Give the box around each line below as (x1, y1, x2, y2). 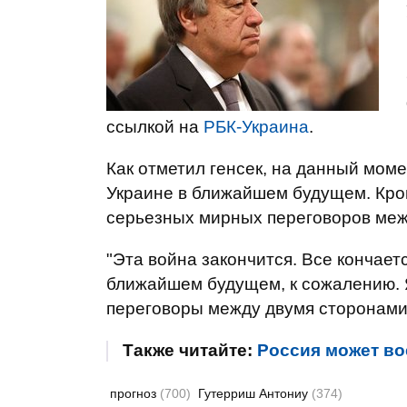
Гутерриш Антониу (198, 386, 312, 401)
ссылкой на (106, 117, 203, 136)
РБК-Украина (203, 117, 309, 136)
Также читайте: (123, 341, 257, 360)
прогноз (110, 386, 160, 401)
